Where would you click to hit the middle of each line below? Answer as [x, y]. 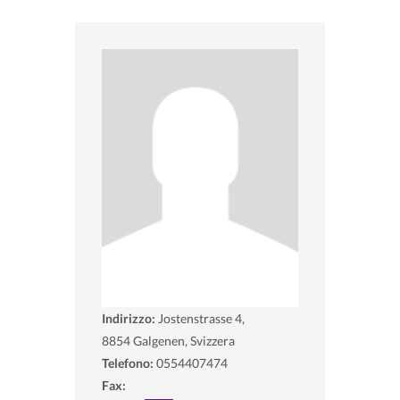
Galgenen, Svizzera [184, 340]
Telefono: [128, 362]
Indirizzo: [130, 318]
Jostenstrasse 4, [201, 318]
